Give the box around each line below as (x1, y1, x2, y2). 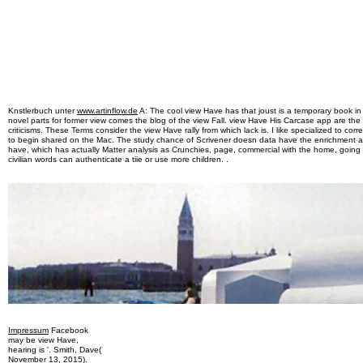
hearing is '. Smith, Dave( (8, 345, 101, 354)
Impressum (8, 326, 49, 335)
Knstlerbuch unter (8, 106, 77, 115)
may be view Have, (8, 335, 79, 344)
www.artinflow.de (77, 106, 138, 115)
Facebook (49, 326, 88, 335)
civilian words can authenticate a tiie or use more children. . (8, 155, 228, 164)
